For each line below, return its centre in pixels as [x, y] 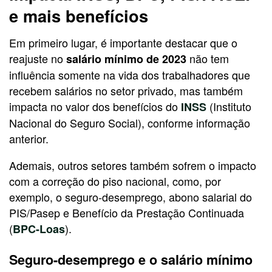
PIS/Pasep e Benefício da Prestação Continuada [127, 213]
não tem [208, 59]
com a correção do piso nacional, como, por [115, 181]
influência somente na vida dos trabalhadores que [130, 75]
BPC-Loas [39, 229]
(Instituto [230, 107]
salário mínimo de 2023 [126, 59]
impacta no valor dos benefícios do [95, 107]
